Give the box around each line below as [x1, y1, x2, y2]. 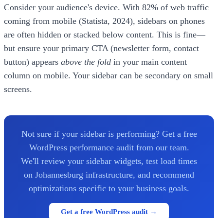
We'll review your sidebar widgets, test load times [21, 156, 197, 166]
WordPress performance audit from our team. [29, 142, 189, 152]
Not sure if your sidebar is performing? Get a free [21, 128, 197, 139]
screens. [4, 84, 32, 94]
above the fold [61, 56, 111, 67]
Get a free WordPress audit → [61, 207, 157, 216]
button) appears [4, 56, 61, 67]
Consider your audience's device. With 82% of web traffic [4, 2, 209, 12]
